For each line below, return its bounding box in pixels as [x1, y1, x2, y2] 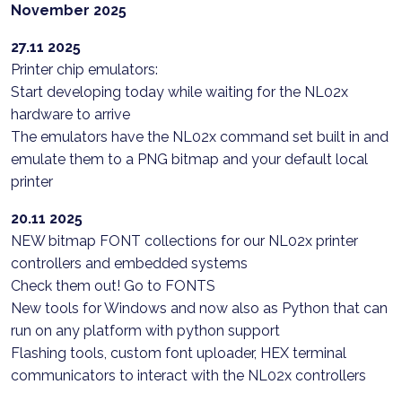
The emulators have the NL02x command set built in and [11, 128, 389, 145]
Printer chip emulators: [11, 61, 158, 78]
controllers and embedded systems [11, 255, 248, 272]
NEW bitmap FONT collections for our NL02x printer [11, 232, 358, 249]
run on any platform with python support [11, 322, 280, 339]
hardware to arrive [11, 106, 130, 123]
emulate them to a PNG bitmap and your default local [11, 151, 368, 168]
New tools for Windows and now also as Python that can [11, 300, 388, 317]
